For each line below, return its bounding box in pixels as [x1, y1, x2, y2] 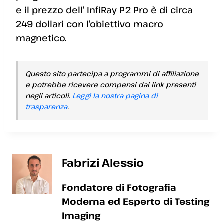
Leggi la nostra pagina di [72, 90, 158, 100]
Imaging [62, 209, 100, 221]
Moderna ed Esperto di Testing [62, 195, 209, 207]
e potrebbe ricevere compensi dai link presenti [25, 79, 196, 89]
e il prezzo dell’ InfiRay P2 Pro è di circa [16, 3, 193, 16]
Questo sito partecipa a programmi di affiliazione [25, 68, 199, 78]
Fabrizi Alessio [62, 155, 144, 170]
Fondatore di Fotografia [62, 181, 176, 193]
